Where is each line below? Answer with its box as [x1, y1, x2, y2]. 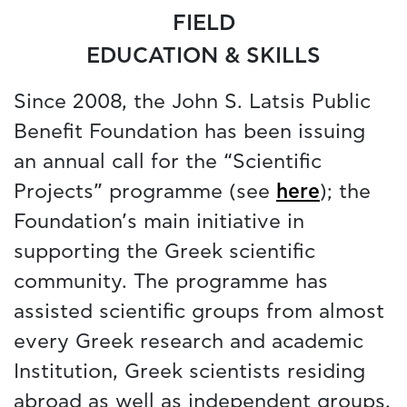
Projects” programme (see [14, 182, 276, 203]
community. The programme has [14, 272, 328, 293]
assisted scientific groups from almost [14, 302, 384, 323]
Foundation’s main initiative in [14, 212, 304, 233]
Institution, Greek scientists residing [14, 362, 365, 382]
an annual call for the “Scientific [14, 152, 322, 173]
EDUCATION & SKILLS [86, 45, 321, 68]
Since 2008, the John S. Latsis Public [14, 92, 371, 113]
